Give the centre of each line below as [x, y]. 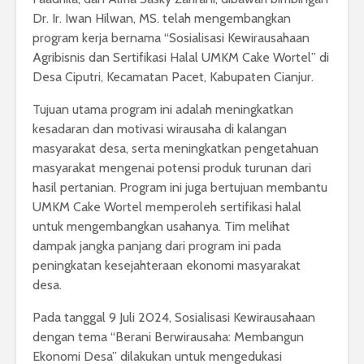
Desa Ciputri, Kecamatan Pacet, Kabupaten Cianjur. [173, 77]
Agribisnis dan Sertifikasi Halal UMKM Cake [151, 58]
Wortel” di [301, 58]
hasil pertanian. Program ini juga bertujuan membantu [180, 188]
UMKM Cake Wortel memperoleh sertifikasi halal [167, 207]
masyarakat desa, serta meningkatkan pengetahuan [175, 149]
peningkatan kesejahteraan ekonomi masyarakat [167, 266]
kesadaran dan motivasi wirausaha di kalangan [160, 129]
